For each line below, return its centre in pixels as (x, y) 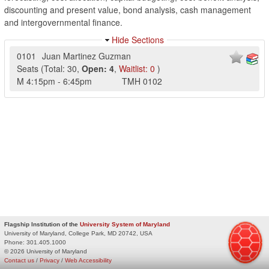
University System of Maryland (125, 224)
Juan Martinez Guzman (86, 56)
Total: (54, 68)
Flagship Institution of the (42, 224)
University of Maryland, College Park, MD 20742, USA (78, 233)
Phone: (14, 242)
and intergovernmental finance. (63, 22)
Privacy (50, 260)
